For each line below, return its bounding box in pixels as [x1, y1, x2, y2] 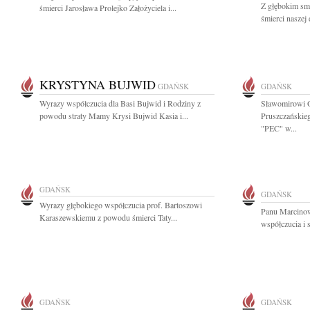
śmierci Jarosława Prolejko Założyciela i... [39, 2, 176, 13]
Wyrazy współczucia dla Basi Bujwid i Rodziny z [39, 98, 201, 109]
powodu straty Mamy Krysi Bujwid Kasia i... [39, 110, 188, 121]
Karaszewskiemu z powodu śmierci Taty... [39, 212, 177, 223]
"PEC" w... [261, 122, 297, 134]
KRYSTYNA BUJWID [39, 76, 156, 93]
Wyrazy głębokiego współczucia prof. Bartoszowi [39, 199, 202, 210]
